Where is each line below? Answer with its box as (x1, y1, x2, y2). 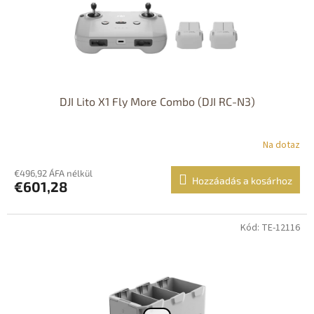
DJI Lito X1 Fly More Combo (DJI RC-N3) (59, 94, 255, 108)
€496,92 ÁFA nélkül (14, 167, 93, 179)
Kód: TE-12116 (240, 220, 300, 235)
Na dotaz (263, 138, 301, 153)
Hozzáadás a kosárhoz (192, 174, 292, 186)
